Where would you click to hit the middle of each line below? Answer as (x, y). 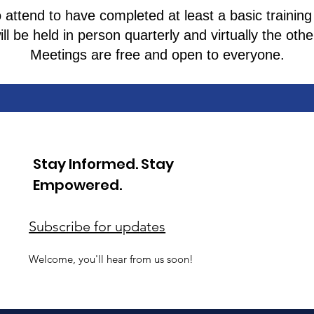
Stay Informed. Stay (104, 164)
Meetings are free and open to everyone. (157, 55)
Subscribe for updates (97, 226)
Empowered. (78, 185)
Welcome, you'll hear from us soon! (111, 259)
